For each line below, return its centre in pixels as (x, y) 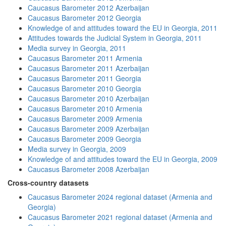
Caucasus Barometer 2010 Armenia (85, 108)
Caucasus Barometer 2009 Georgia (84, 139)
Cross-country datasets (48, 183)
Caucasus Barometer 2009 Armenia (85, 119)
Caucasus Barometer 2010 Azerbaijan (89, 98)
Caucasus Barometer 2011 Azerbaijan (89, 68)
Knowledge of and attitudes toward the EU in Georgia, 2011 (123, 28)
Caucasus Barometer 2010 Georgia (84, 88)
